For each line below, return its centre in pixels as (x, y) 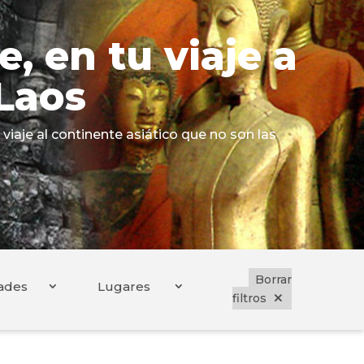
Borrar (274, 280)
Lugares (123, 287)
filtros (250, 299)
